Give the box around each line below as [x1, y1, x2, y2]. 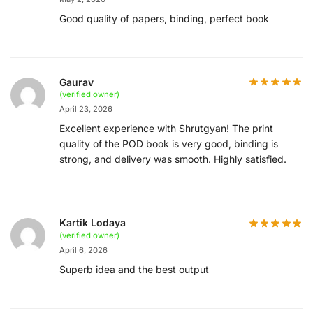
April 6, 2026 [59, 245, 108, 255]
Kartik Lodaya [59, 217, 126, 229]
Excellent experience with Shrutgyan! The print [59, 122, 273, 135]
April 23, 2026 [59, 104, 112, 115]
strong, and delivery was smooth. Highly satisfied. [59, 153, 286, 166]
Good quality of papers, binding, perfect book [59, 12, 269, 24]
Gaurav [59, 75, 94, 88]
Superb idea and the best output [59, 263, 209, 275]
